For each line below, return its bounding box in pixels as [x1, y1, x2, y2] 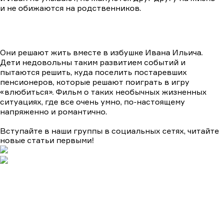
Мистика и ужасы [105, 207, 175, 218]
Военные [122, 188, 158, 199]
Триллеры [176, 207, 216, 218]
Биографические [55, 188, 120, 199]
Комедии [106, 198, 142, 208]
